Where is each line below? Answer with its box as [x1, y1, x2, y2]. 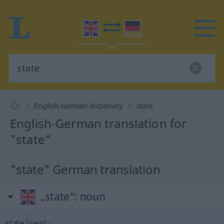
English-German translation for [10, 115, 187, 131]
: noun [74, 189, 105, 203]
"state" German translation [10, 161, 160, 177]
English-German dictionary [34, 101, 122, 110]
